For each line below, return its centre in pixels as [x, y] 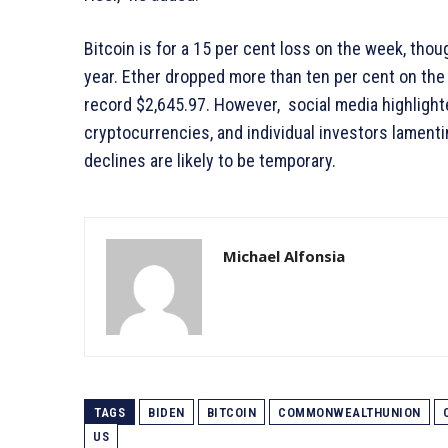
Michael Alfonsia [284, 256]
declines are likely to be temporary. [210, 161]
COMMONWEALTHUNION [349, 413]
